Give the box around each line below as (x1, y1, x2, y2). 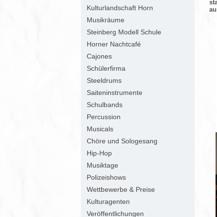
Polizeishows (87, 173, 126, 181)
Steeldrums (87, 77, 122, 84)
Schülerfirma (87, 64, 125, 72)
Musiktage (87, 161, 118, 169)
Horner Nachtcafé (87, 40, 141, 48)
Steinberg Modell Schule (87, 28, 161, 36)
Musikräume (87, 16, 124, 24)
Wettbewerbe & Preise (87, 186, 155, 193)
